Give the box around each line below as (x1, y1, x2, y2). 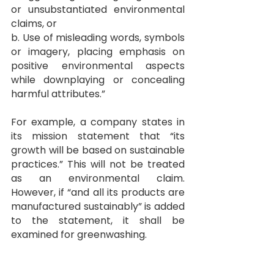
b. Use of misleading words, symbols (11, 30, 185, 45)
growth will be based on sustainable (11, 143, 185, 157)
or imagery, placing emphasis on (11, 44, 185, 59)
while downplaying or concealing (11, 72, 185, 87)
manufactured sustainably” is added (11, 199, 185, 213)
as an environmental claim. (11, 171, 185, 185)
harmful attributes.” (11, 86, 105, 101)
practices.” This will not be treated (11, 157, 185, 171)
